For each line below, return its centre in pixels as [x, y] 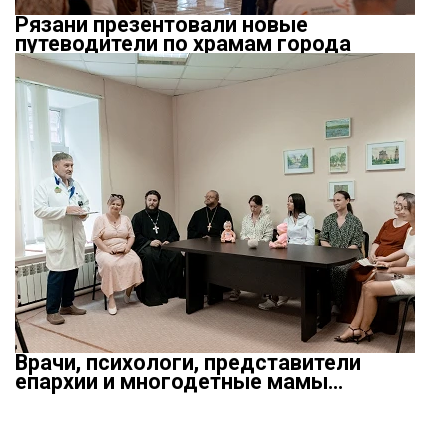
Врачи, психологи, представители [188, 362]
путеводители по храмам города [183, 43]
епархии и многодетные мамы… [179, 381]
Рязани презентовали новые [161, 24]
